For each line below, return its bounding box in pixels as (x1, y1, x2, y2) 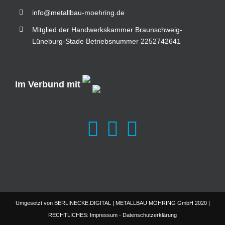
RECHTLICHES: (48, 212, 90, 218)
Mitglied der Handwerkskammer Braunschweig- (32, 25, 182, 34)
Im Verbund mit (15, 79, 80, 90)
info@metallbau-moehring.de (32, 8, 125, 17)
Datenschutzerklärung (123, 212, 177, 218)
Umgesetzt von (15, 200, 54, 206)
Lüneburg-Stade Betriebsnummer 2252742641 (32, 37, 181, 45)
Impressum (90, 212, 118, 218)
